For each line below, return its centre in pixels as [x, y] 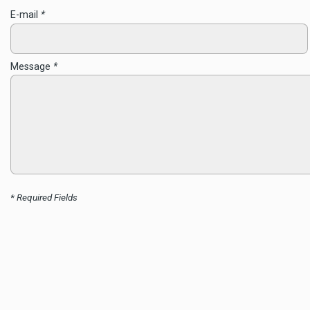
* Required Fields [44, 197]
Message [32, 66]
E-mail [26, 15]
